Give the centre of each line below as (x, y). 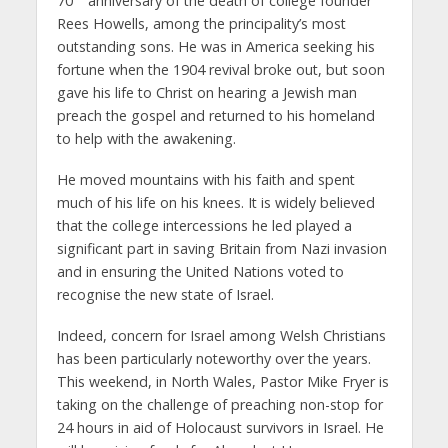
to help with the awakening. (146, 138)
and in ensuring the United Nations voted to (200, 271)
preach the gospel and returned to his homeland (215, 115)
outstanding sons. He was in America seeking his (215, 46)
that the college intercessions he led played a (204, 225)
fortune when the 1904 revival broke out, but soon (220, 69)
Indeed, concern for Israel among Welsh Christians (221, 335)
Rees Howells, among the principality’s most (201, 23)
